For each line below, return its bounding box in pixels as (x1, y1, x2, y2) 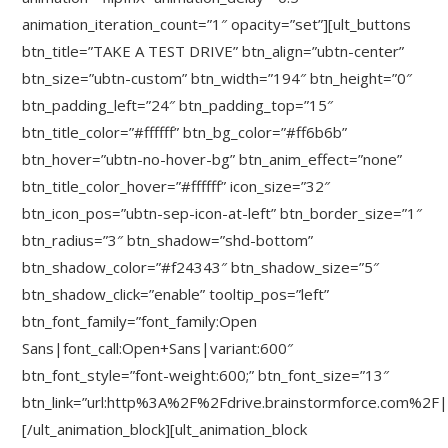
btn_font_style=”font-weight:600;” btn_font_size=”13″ (22, 365, 390, 385)
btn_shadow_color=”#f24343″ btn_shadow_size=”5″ (22, 257, 380, 277)
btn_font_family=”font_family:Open (22, 311, 258, 331)
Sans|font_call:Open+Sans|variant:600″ (22, 338, 294, 358)
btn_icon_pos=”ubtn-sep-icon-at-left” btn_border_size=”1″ (22, 203, 423, 223)
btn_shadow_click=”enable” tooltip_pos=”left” (22, 284, 330, 304)
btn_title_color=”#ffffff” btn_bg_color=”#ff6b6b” (22, 122, 348, 142)
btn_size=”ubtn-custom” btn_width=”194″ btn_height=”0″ (22, 68, 413, 88)
